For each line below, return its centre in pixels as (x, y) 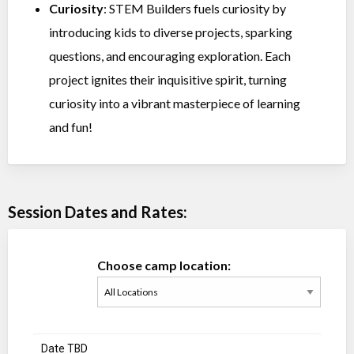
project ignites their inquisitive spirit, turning (168, 80)
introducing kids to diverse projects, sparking (171, 32)
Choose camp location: (164, 265)
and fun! (71, 127)
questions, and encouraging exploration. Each (170, 56)
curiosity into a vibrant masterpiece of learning (175, 104)
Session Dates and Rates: (98, 212)
